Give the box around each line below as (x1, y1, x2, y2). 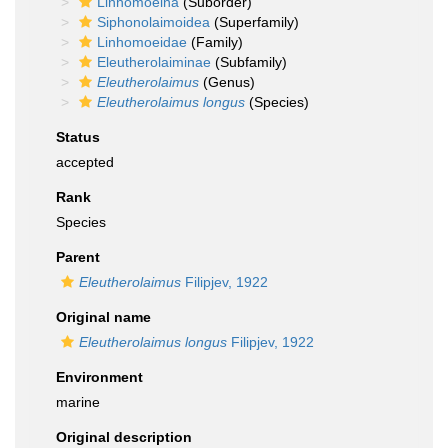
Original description (56, 429, 192, 445)
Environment (56, 369, 143, 385)
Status (56, 129, 100, 145)
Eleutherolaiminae (97, 54, 211, 70)
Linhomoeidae (97, 34, 187, 50)
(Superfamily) (210, 14, 299, 30)
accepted (56, 154, 114, 170)
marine (56, 394, 100, 410)
